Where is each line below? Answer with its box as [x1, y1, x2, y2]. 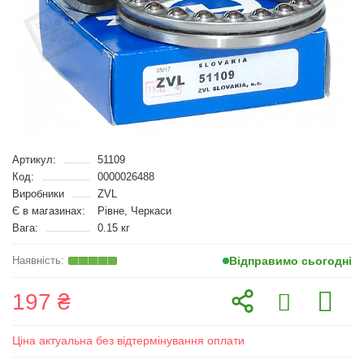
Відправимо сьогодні [229, 254, 352, 267]
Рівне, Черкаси [97, 205, 171, 217]
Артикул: [12, 154, 56, 166]
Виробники [12, 188, 64, 200]
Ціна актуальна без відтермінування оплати [12, 334, 245, 347]
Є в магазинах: [12, 205, 85, 217]
